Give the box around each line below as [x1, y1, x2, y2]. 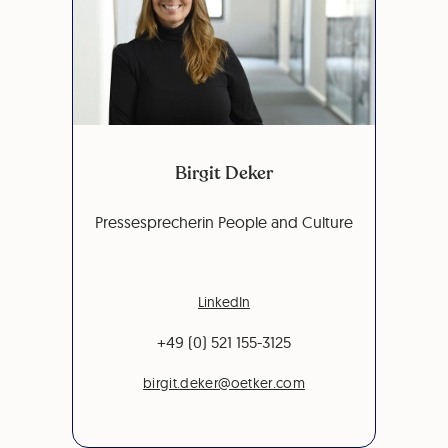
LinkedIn [198, 293, 250, 311]
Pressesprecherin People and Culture [95, 212, 353, 232]
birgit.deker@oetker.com [142, 374, 306, 392]
